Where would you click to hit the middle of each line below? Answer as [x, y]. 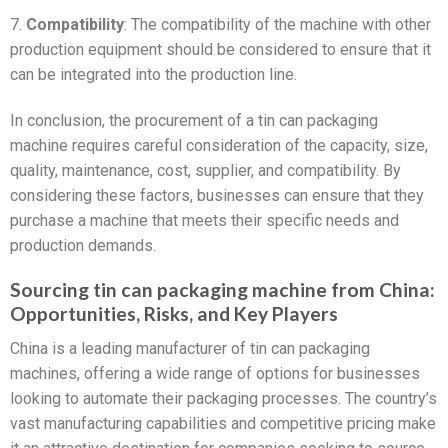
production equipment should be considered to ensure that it [220, 49]
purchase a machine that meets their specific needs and [204, 220]
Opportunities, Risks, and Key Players [174, 314]
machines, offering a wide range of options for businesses [215, 373]
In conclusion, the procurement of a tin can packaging [194, 120]
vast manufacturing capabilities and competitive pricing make [223, 423]
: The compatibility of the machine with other [277, 24]
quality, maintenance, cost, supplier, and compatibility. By [205, 170]
